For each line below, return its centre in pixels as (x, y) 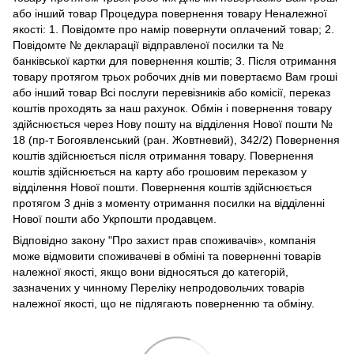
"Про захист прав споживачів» (186, 241)
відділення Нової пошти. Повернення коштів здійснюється (162, 188)
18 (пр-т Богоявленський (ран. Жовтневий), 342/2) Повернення (176, 140)
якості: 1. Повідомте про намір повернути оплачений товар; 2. (173, 30)
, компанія (290, 241)
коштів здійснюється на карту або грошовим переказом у (160, 172)
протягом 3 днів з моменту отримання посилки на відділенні (169, 203)
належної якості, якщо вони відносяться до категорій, (151, 272)
